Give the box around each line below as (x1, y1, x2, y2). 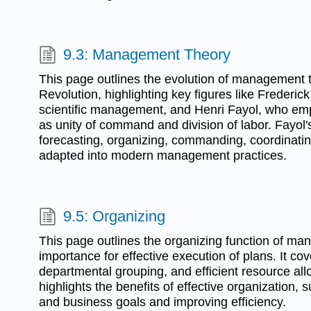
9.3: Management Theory (63, 45, 231, 63)
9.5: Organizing (63, 207, 166, 225)
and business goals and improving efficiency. (39, 294, 286, 309)
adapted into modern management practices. (39, 148, 287, 162)
